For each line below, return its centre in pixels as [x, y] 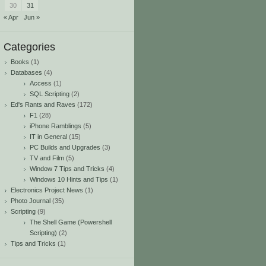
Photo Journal [31, 201]
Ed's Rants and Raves [43, 104]
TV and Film [47, 158]
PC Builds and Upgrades [65, 147]
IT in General [48, 137]
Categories [29, 47]
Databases [26, 72]
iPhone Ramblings [56, 126]
